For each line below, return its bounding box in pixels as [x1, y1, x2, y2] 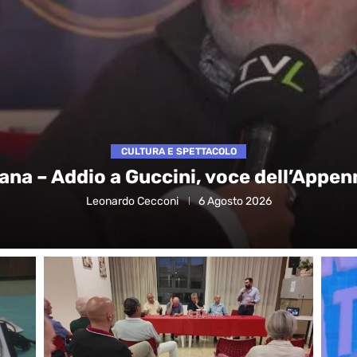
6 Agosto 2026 [198, 194, 272, 208]
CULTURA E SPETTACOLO [120, 145, 237, 157]
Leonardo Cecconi [85, 194, 178, 208]
